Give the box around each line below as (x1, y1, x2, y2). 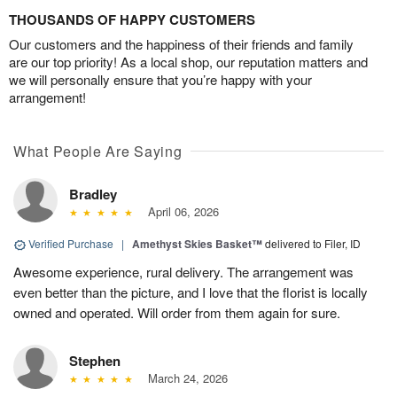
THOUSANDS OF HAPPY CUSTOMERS (9, 10, 255, 30)
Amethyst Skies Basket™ (132, 236, 262, 253)
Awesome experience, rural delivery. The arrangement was (13, 262, 354, 282)
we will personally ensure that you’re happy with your (9, 70, 312, 90)
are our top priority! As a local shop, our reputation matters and (9, 52, 368, 72)
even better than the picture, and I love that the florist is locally (13, 283, 368, 302)
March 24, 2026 (140, 370, 228, 387)
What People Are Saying (13, 141, 183, 162)
